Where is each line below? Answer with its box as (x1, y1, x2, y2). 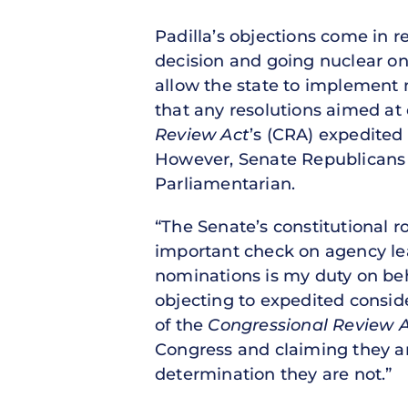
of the (155, 315, 209, 335)
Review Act (155, 125, 250, 146)
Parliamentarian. (155, 174, 296, 195)
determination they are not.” (155, 364, 393, 384)
